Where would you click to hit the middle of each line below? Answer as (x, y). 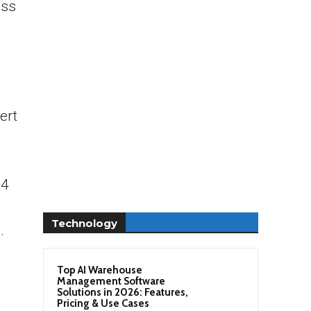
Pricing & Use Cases (103, 303)
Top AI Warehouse (100, 270)
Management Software (111, 281)
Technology (84, 223)
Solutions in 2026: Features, (123, 292)
